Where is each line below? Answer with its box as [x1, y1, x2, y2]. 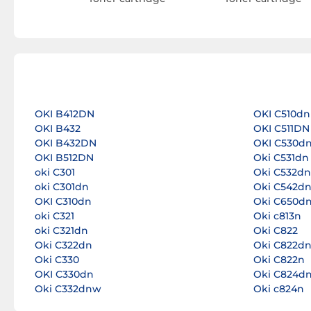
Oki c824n [253, 283, 304, 296]
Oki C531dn [253, 151, 309, 165]
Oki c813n [253, 210, 301, 223]
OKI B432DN [35, 137, 96, 150]
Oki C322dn [35, 239, 92, 252]
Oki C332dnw [35, 283, 101, 296]
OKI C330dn [35, 268, 94, 281]
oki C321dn [35, 224, 88, 237]
